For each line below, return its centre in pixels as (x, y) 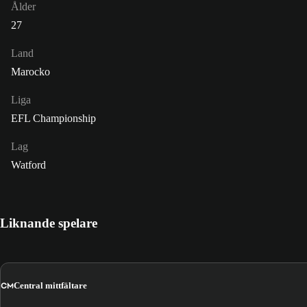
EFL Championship (53, 118)
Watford (28, 164)
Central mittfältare (50, 286)
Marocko (30, 71)
